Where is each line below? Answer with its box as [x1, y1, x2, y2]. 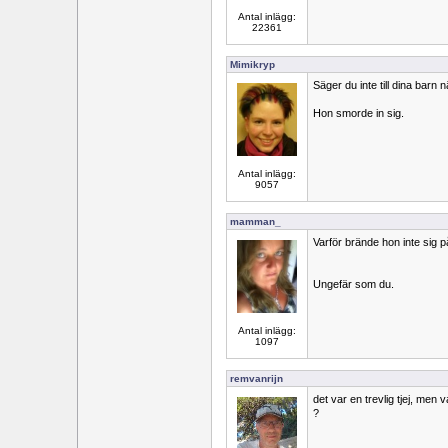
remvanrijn [230, 373, 283, 384]
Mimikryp [230, 59, 275, 70]
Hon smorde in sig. [313, 107, 404, 119]
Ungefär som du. [313, 278, 394, 290]
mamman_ [230, 216, 281, 227]
